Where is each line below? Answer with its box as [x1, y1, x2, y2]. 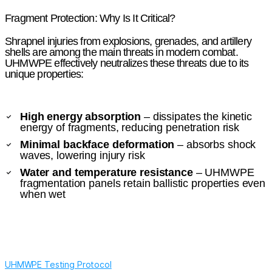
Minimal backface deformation [20, 138, 175, 151]
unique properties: [5, 67, 84, 80]
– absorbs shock [174, 138, 256, 151]
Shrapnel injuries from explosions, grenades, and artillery [5, 35, 252, 47]
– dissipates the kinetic [141, 110, 252, 123]
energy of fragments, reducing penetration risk [20, 121, 240, 134]
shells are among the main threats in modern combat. [5, 46, 238, 58]
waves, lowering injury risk [20, 149, 145, 161]
